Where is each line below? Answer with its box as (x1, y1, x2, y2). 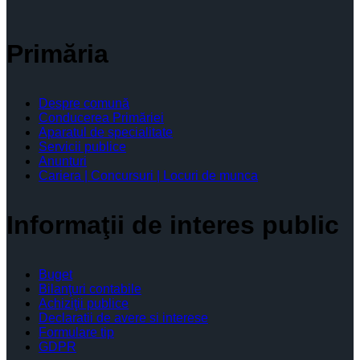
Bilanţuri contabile (39, 281, 141, 296)
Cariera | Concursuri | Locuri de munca (39, 168, 258, 182)
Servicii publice (39, 139, 126, 153)
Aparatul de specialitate (39, 125, 173, 139)
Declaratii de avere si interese (39, 310, 208, 325)
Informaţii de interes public (6, 210, 339, 239)
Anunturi (39, 153, 87, 168)
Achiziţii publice (39, 296, 129, 310)
